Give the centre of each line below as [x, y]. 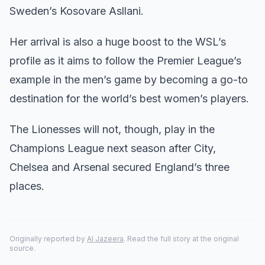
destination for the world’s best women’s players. [129, 98]
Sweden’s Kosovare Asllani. [77, 11]
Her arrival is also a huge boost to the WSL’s [118, 42]
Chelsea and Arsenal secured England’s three [119, 167]
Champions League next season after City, [113, 148]
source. [22, 248]
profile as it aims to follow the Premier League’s [125, 61]
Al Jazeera [105, 239]
